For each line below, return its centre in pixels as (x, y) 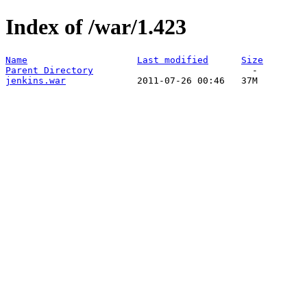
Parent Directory (49, 70)
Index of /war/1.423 (96, 27)
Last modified (173, 60)
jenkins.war (36, 80)
